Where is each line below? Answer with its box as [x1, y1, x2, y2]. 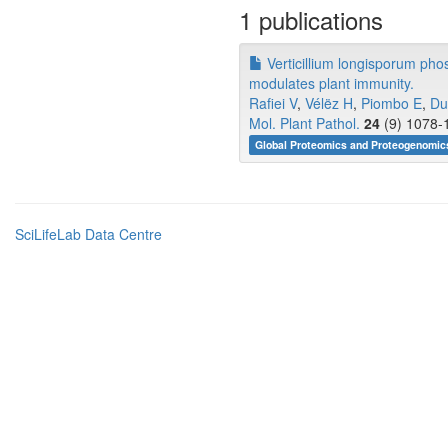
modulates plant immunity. [249, 73, 414, 93]
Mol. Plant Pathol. [249, 113, 360, 133]
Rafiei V [249, 93, 297, 113]
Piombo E [361, 93, 422, 113]
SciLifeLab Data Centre [15, 224, 162, 244]
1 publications [239, 2, 383, 37]
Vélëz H [305, 93, 353, 113]
